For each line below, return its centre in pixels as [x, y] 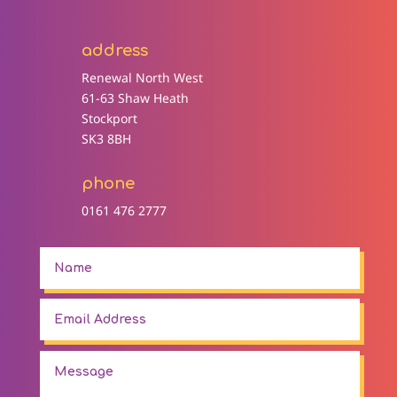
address [114, 51]
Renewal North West [142, 78]
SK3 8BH [106, 139]
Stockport [109, 119]
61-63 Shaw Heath [135, 98]
